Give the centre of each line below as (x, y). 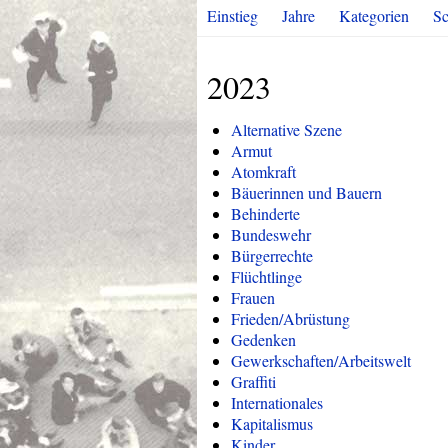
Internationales (277, 402)
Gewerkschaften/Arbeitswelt (321, 360)
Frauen (253, 297)
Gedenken (263, 339)
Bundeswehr (271, 234)
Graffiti (253, 381)
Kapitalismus (272, 423)
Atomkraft (263, 171)
